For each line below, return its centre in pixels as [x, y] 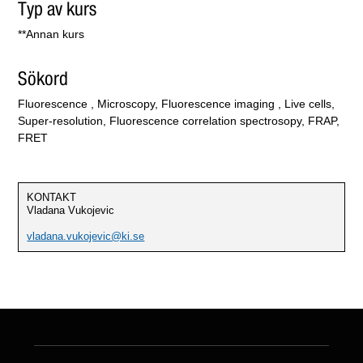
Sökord [43, 79]
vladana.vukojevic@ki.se [86, 237]
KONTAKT [52, 198]
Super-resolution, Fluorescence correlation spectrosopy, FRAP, [179, 121]
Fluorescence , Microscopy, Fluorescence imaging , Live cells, [177, 104]
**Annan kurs [51, 34]
